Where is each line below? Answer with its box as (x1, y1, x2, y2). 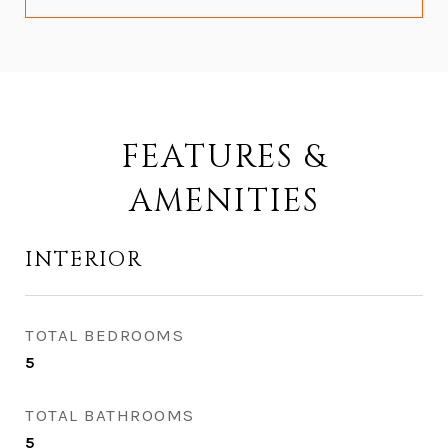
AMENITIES (128, 180, 320, 223)
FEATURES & (121, 136, 327, 179)
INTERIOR (25, 246, 143, 274)
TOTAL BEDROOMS (25, 325, 184, 345)
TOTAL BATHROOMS (25, 405, 195, 425)
